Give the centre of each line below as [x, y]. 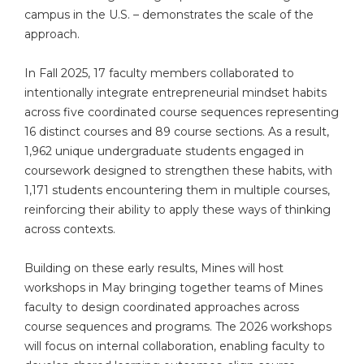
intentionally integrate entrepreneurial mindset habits [175, 92]
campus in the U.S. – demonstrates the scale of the [169, 14]
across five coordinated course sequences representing [182, 112]
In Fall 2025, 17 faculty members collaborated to [159, 73]
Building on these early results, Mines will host [154, 268]
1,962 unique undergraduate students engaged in [164, 151]
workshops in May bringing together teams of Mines [173, 287]
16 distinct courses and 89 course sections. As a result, [177, 131]
